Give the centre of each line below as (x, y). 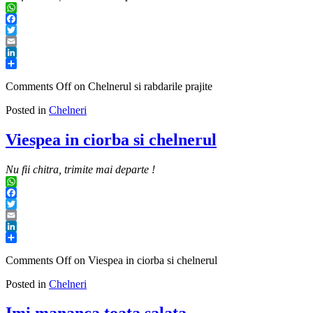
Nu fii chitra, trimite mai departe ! (80, 169)
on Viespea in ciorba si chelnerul (144, 260)
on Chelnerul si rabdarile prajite (142, 86)
